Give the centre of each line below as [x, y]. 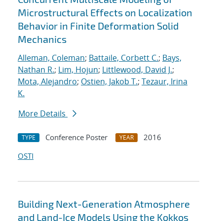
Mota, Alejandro [47, 82]
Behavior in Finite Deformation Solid [98, 26]
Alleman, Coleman [51, 58]
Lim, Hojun [78, 70]
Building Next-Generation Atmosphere [104, 204]
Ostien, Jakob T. [109, 82]
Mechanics [42, 39]
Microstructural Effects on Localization [105, 13]
